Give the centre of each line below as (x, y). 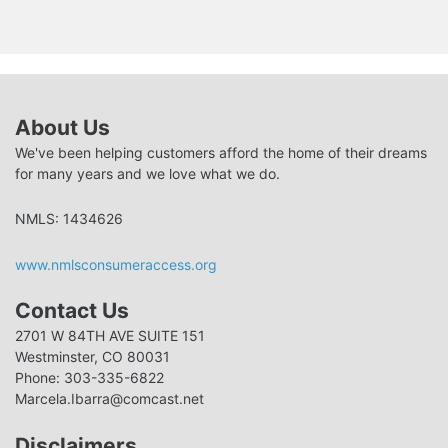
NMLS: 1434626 (69, 218)
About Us (62, 127)
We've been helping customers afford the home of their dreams (221, 152)
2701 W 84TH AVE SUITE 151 (110, 335)
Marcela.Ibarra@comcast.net (109, 398)
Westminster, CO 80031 (92, 356)
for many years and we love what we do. (147, 173)
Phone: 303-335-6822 (89, 377)
